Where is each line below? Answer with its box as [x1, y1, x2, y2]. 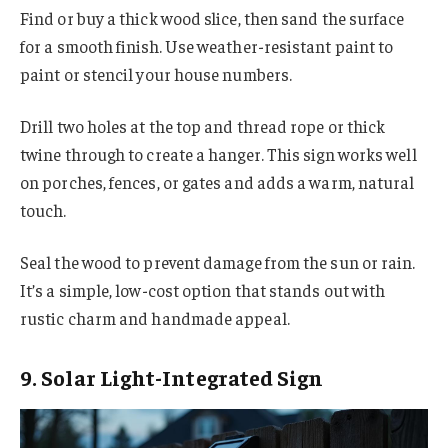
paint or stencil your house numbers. [20, 63, 293, 85]
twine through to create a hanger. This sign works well [20, 142, 417, 165]
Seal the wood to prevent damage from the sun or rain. [20, 250, 416, 273]
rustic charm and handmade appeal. [20, 306, 290, 329]
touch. [20, 198, 67, 221]
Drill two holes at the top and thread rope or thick [20, 114, 386, 137]
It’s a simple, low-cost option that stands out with [20, 278, 386, 301]
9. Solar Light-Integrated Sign [20, 363, 324, 392]
